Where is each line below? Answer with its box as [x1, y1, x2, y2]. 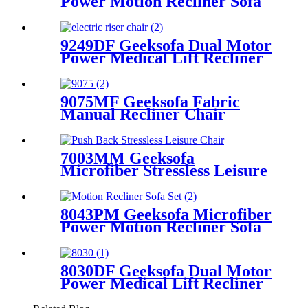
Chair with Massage [60, 61, 201, 80]
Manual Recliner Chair [60, 105, 225, 123]
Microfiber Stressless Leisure [60, 161, 267, 179]
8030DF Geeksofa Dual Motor [60, 261, 272, 280]
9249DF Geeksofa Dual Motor [60, 36, 272, 55]
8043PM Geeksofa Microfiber [60, 205, 272, 223]
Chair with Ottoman [60, 173, 204, 192]
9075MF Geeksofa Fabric [60, 93, 240, 111]
